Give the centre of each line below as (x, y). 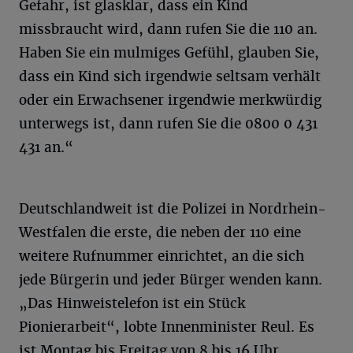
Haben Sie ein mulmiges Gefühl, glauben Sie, (169, 52)
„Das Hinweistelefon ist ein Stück (132, 303)
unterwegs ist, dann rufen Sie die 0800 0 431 (168, 123)
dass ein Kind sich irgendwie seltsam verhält (170, 76)
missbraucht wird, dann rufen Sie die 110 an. (168, 29)
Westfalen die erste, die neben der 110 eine (160, 232)
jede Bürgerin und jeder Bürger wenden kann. (171, 279)
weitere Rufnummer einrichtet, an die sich (162, 256)
